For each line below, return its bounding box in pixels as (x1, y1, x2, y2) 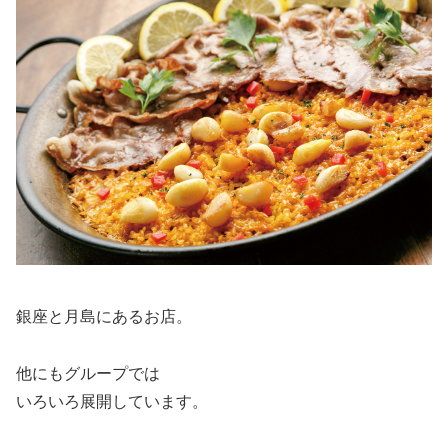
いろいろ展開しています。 (16, 392, 208, 410)
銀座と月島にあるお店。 (16, 308, 192, 326)
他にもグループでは (16, 364, 160, 382)
